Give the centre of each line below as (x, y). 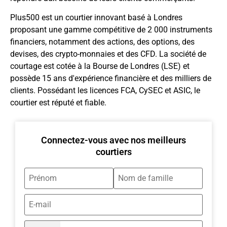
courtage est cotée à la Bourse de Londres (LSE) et (100, 66)
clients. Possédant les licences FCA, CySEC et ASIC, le (105, 91)
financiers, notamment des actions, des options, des (102, 42)
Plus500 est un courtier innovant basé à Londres (96, 18)
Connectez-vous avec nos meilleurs (113, 140)
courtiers (113, 152)
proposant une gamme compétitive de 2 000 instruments (111, 30)
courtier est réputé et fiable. (58, 103)
